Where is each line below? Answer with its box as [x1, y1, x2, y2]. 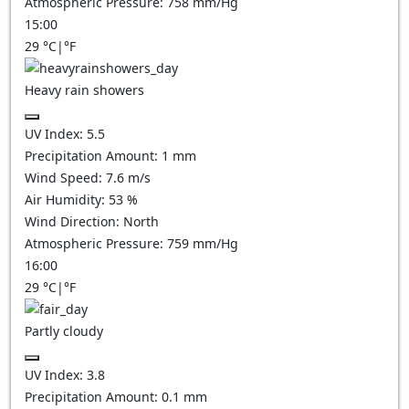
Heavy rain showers [25, 81, 144, 99]
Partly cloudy [25, 322, 103, 340]
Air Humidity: [25, 191, 109, 208]
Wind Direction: [25, 213, 123, 230]
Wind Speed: [25, 169, 106, 186]
